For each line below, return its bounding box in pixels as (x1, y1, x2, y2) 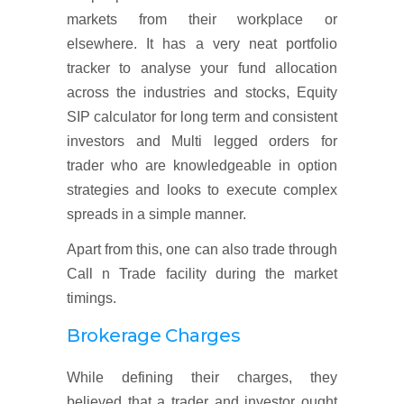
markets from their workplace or (67, 12, 337, 27)
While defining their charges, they (67, 370, 337, 385)
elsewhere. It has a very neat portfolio (67, 36, 337, 51)
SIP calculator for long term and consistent (67, 109, 337, 124)
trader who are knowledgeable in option (67, 158, 337, 173)
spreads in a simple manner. (67, 207, 246, 222)
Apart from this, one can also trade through (67, 242, 337, 257)
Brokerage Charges (67, 325, 241, 346)
